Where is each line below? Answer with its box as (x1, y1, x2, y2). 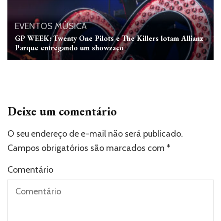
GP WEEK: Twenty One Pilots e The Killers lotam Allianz (15, 33, 203, 43)
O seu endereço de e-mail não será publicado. (7, 128, 183, 139)
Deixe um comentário (7, 103, 117, 119)
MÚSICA (55, 20, 87, 32)
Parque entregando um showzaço (15, 42, 124, 52)
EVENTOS (15, 20, 53, 32)
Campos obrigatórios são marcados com (7, 142, 167, 153)
